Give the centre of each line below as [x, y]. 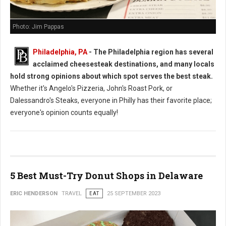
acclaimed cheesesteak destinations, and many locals [124, 64]
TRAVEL [72, 193]
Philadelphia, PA [60, 52]
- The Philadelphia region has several [150, 52]
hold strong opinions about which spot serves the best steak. [111, 76]
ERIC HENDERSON [34, 193]
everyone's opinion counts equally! [64, 112]
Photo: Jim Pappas [38, 27]
